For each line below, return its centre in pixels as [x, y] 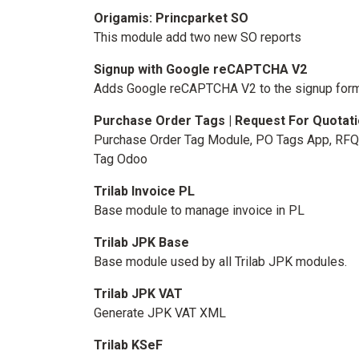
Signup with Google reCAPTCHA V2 [200, 69]
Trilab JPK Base [141, 242]
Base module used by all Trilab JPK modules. [220, 262]
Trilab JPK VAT [138, 294]
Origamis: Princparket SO [171, 18]
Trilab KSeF [128, 345]
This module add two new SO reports [198, 37]
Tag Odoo [121, 159]
